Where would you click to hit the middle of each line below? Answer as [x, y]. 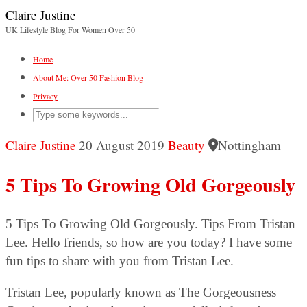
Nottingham [249, 145]
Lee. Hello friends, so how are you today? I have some [149, 243]
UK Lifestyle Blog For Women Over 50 [70, 29]
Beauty [186, 145]
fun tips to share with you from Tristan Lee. [121, 261]
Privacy [45, 96]
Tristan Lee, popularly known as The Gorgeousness [141, 293]
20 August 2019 [122, 145]
